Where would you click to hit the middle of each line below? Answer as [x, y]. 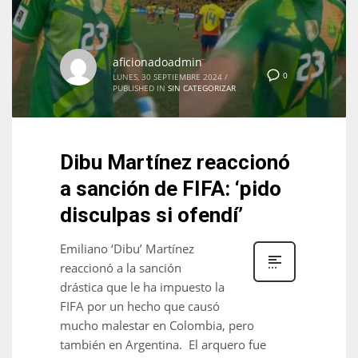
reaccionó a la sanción [121, 268]
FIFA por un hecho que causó [140, 306]
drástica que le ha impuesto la [142, 287]
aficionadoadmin [157, 62]
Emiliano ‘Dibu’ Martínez [127, 249]
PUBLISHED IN [139, 88]
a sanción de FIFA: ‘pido [171, 189]
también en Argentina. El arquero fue [163, 345]
